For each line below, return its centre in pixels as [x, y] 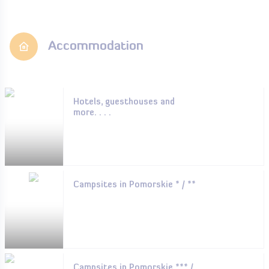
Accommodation [96, 46]
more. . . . [92, 113]
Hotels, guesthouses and [124, 102]
